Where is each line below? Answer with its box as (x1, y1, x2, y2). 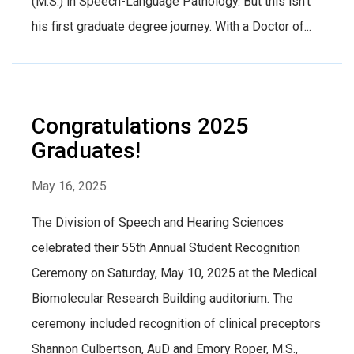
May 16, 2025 (32, 178, 107, 194)
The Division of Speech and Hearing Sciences (32, 214, 284, 230)
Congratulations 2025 (32, 112, 248, 139)
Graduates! (32, 137, 141, 164)
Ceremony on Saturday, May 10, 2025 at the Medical (32, 265, 317, 281)
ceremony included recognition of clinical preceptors (32, 315, 321, 331)
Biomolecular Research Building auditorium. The (32, 290, 293, 306)
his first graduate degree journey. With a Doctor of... (32, 18, 311, 34)
